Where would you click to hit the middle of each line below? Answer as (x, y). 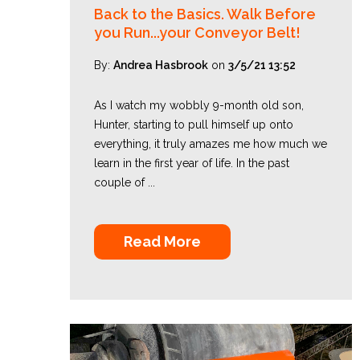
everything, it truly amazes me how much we (211, 144)
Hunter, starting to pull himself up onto (194, 125)
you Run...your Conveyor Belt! (197, 33)
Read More (162, 241)
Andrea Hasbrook (161, 65)
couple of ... (125, 182)
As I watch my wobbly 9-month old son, (199, 105)
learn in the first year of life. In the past (192, 163)
